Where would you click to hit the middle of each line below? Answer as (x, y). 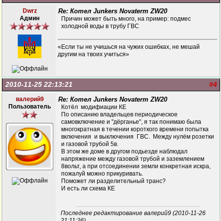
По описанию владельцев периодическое (119, 114)
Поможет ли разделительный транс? (113, 181)
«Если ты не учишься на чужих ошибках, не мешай (129, 47)
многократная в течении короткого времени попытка (135, 129)
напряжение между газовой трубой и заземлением (133, 159)
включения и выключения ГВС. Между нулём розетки (138, 137)
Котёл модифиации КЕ (94, 107)
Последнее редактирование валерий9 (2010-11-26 (133, 213)
